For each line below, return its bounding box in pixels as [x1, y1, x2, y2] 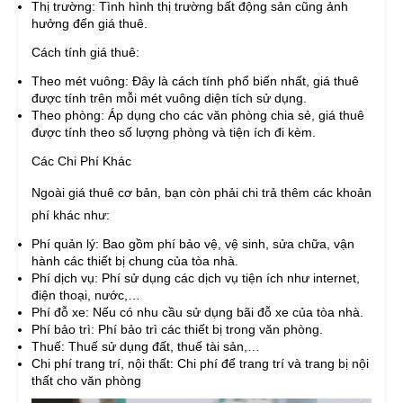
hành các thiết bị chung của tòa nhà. [31, 254, 238, 269]
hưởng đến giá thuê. [31, 16, 148, 31]
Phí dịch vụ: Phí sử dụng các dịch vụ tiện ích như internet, [31, 271, 360, 286]
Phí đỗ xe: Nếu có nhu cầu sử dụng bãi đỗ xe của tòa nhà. [31, 305, 363, 320]
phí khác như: [31, 208, 110, 223]
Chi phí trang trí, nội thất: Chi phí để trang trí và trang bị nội [31, 356, 369, 372]
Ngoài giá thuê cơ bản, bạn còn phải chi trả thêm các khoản [31, 185, 372, 201]
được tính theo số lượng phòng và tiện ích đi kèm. [31, 125, 316, 140]
